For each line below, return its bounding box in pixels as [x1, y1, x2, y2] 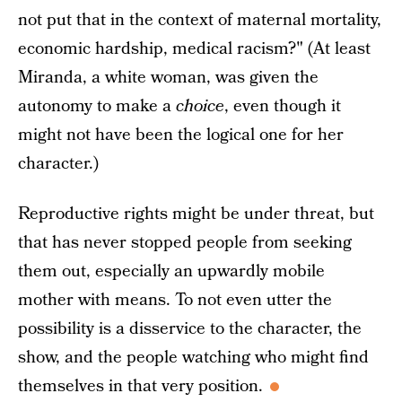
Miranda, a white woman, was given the [18, 65, 319, 90]
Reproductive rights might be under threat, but [18, 201, 374, 226]
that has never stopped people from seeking [18, 230, 352, 255]
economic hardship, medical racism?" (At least [18, 36, 371, 61]
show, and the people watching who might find [18, 345, 369, 370]
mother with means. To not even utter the [18, 287, 332, 312]
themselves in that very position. [18, 373, 263, 398]
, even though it [224, 93, 341, 118]
